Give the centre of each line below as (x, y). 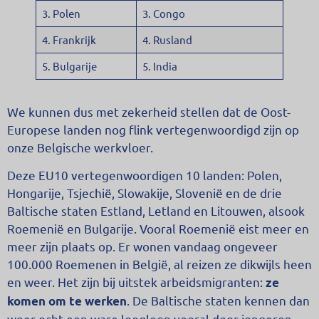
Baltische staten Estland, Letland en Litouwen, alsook (156, 211)
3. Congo (163, 14)
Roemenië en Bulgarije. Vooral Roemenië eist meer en (158, 229)
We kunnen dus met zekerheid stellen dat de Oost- (149, 112)
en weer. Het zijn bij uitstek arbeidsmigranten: (136, 282)
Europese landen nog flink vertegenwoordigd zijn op (153, 130)
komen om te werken (67, 301)
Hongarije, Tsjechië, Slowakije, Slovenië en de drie (145, 193)
